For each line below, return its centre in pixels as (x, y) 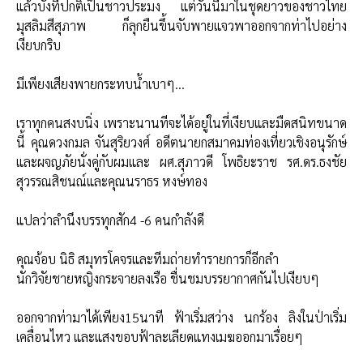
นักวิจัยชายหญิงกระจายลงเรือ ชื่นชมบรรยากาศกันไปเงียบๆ (168, 278)
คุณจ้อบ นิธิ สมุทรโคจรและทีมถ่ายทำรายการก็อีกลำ (147, 258)
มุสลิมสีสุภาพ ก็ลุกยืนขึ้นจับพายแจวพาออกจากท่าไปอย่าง (181, 25)
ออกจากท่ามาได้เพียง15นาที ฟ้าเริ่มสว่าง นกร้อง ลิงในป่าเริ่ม (181, 317)
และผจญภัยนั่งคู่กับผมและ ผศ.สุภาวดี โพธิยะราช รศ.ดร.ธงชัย (181, 161)
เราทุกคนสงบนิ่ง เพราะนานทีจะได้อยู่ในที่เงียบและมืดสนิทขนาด (181, 122)
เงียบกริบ (38, 45)
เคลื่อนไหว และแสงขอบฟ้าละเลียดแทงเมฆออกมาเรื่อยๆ (160, 336)
